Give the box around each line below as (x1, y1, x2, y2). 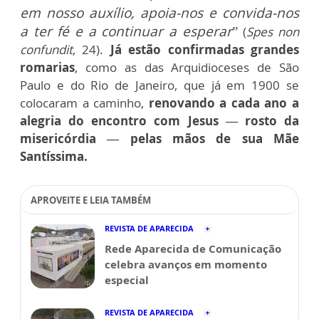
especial (105, 273, 149, 288)
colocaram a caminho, (20, 95, 149, 112)
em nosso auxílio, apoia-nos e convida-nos (20, 4, 299, 23)
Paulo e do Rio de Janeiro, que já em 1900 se (20, 77, 299, 94)
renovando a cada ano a (148, 95, 300, 112)
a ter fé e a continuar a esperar (20, 22, 232, 41)
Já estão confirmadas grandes (110, 41, 300, 58)
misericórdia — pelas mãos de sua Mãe (20, 130, 299, 147)
